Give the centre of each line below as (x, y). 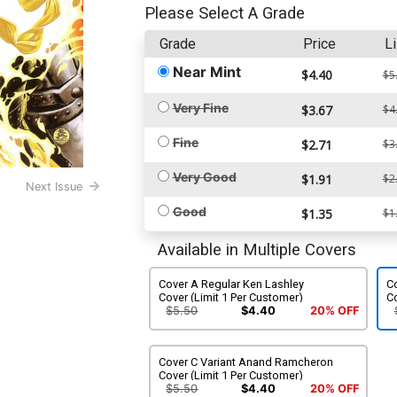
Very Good (204, 176)
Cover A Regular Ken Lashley (231, 284)
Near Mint (206, 71)
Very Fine (200, 107)
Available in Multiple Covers (257, 249)
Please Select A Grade (224, 13)
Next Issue (54, 187)
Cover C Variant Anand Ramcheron (245, 362)
